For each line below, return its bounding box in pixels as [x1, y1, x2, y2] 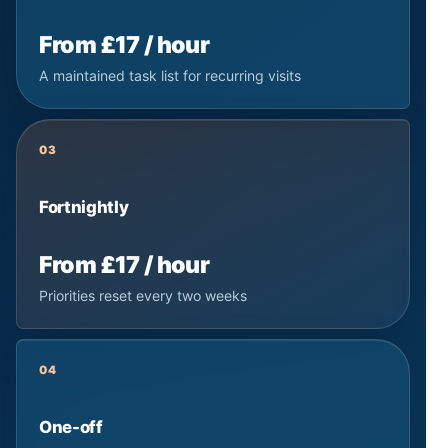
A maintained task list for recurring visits [39, 67, 301, 85]
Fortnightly [39, 197, 129, 218]
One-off [39, 417, 103, 438]
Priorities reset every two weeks [39, 287, 247, 305]
